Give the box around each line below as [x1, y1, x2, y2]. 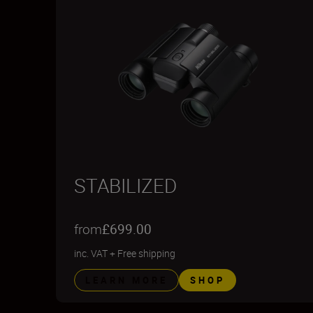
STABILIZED [74, 172, 177, 198]
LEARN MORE [85, 274, 168, 286]
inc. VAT [74, 247, 108, 260]
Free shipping [117, 247, 175, 260]
